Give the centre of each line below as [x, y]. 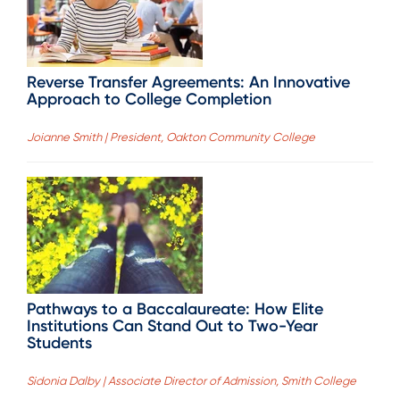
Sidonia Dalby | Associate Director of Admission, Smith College [192, 381]
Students [59, 342]
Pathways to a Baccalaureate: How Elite [175, 308]
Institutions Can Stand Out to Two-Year [172, 325]
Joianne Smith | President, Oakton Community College [171, 137]
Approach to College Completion [149, 99]
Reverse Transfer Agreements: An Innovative [188, 82]
